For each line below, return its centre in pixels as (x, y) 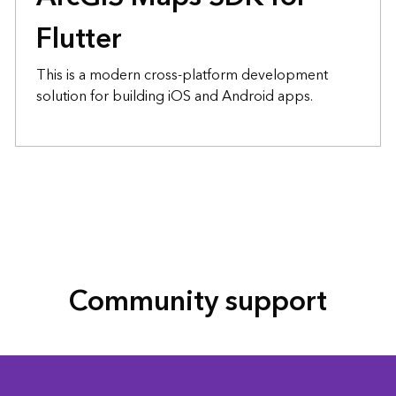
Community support (198, 302)
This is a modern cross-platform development (182, 75)
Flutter (79, 39)
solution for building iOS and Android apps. (174, 96)
